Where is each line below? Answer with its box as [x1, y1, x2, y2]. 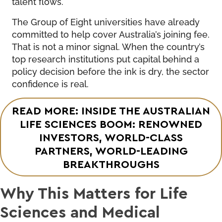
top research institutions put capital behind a [12, 52, 199, 64]
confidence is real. [12, 77, 89, 89]
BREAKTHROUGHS [62, 157, 160, 170]
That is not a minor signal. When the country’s [12, 40, 205, 52]
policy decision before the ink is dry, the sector [12, 64, 209, 77]
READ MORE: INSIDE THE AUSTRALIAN [12, 103, 210, 117]
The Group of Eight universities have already [12, 15, 200, 27]
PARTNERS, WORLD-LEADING [34, 143, 188, 157]
